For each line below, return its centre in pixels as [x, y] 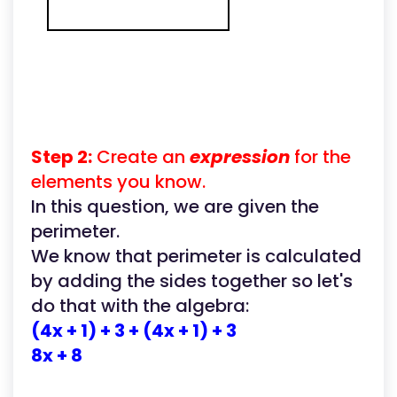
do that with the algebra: [140, 306]
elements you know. [118, 182]
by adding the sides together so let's [192, 281]
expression [237, 157]
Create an [139, 157]
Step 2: [62, 157]
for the [320, 157]
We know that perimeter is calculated [196, 256]
